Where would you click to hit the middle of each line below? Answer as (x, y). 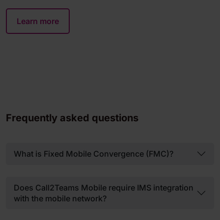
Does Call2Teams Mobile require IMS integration (104, 187)
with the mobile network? (60, 198)
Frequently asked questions (72, 118)
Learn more (38, 21)
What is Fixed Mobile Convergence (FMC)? (94, 154)
